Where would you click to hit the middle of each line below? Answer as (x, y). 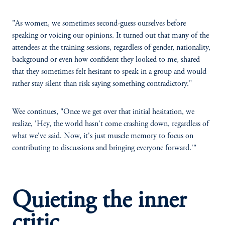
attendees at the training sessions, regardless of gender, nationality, (111, 48)
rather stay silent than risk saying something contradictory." (102, 84)
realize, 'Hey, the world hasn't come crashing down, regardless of (110, 124)
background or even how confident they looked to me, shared (106, 60)
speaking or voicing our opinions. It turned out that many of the (110, 36)
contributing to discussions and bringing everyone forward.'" (104, 148)
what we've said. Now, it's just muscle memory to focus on (103, 136)
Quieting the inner (99, 201)
